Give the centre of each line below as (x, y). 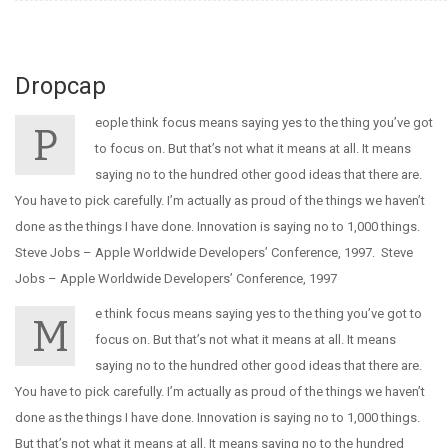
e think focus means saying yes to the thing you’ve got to (258, 313)
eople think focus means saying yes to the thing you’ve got (264, 122)
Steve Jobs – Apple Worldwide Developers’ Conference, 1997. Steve (214, 252)
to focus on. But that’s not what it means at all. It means (253, 148)
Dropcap (60, 86)
